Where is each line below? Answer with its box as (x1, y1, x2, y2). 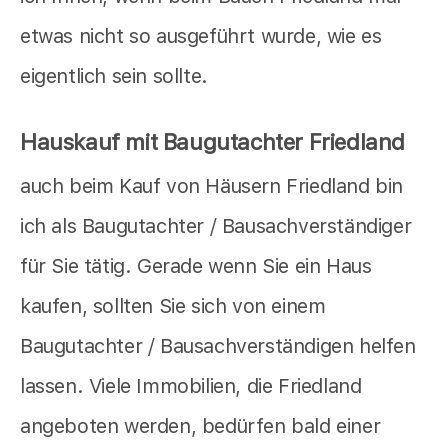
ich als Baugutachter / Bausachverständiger (20, 214, 412, 239)
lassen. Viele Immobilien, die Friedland (20, 374, 362, 399)
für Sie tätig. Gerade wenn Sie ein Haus (20, 254, 372, 279)
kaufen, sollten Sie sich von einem (20, 294, 326, 319)
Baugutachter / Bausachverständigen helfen (20, 334, 416, 359)
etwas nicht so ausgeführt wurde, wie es (20, 24, 382, 49)
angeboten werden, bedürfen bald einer (20, 414, 381, 439)
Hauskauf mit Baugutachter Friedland (20, 129, 405, 156)
